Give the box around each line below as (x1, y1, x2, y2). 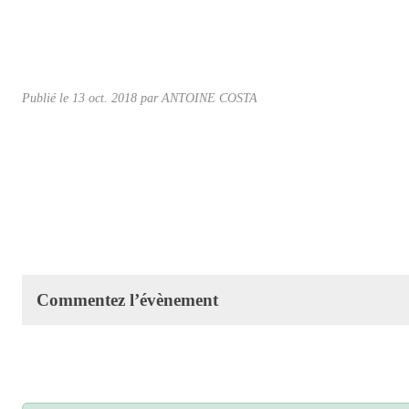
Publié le (22, 89, 72, 105)
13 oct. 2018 (72, 89, 137, 105)
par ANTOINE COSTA (137, 89, 257, 105)
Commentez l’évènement (37, 289, 218, 309)
